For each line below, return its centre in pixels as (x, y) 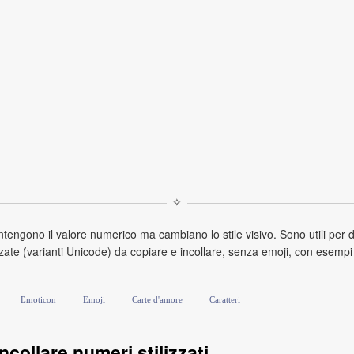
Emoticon (38, 299)
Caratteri (225, 299)
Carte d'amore (157, 299)
